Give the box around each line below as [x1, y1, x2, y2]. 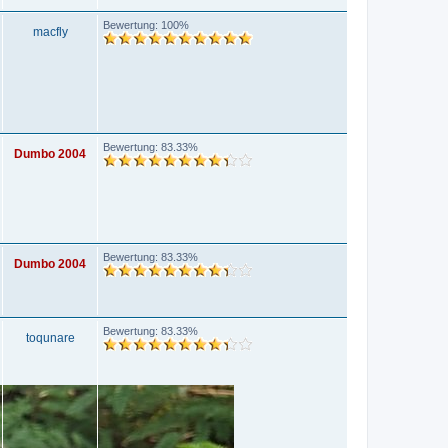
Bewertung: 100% [103, 18, 189, 31]
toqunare [25, 330, 75, 345]
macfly [32, 24, 68, 39]
